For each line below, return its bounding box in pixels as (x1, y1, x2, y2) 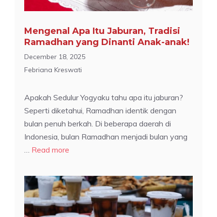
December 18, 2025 (24, 52, 85, 61)
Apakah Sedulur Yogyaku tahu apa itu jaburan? (24, 92, 183, 102)
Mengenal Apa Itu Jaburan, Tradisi (24, 25, 180, 36)
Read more (31, 144, 69, 155)
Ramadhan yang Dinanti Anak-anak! (24, 36, 189, 47)
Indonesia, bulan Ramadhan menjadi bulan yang (24, 131, 187, 141)
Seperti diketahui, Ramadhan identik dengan (24, 105, 176, 115)
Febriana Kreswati (24, 65, 82, 74)
